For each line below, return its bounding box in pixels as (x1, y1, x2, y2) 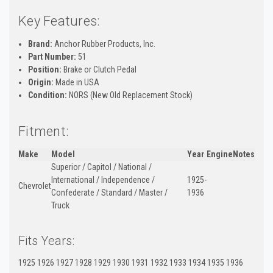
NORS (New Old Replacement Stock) (67, 90, 193, 100)
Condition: (28, 90, 68, 100)
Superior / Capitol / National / (51, 161, 152, 172)
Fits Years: (18, 233, 74, 248)
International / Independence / (51, 174, 155, 185)
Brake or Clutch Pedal (62, 64, 137, 74)
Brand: (28, 38, 53, 49)
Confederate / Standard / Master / (51, 187, 168, 197)
